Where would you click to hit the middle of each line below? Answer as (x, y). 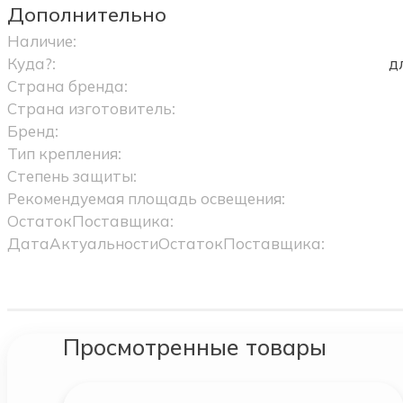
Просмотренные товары (194, 346)
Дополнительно (86, 14)
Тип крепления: (64, 153)
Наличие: (41, 41)
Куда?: (31, 63)
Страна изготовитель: (91, 108)
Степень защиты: (72, 176)
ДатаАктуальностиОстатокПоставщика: (166, 243)
